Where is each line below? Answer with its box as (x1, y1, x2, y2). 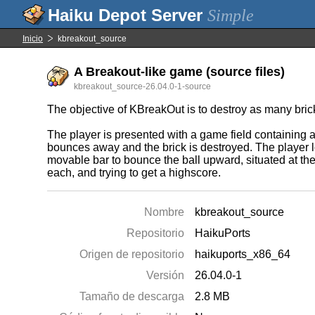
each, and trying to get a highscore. (47, 167, 221, 179)
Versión (146, 269, 185, 281)
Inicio (22, 34, 43, 44)
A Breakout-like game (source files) (74, 65, 285, 79)
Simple (207, 6, 254, 25)
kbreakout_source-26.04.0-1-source (74, 82, 212, 91)
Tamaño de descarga (79, 290, 185, 302)
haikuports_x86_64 (195, 248, 291, 260)
